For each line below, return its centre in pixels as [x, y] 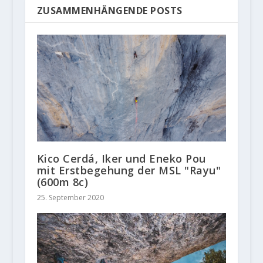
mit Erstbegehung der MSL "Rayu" [129, 170]
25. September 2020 [70, 197]
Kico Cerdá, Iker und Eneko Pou [121, 158]
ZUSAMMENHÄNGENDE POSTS [109, 11]
